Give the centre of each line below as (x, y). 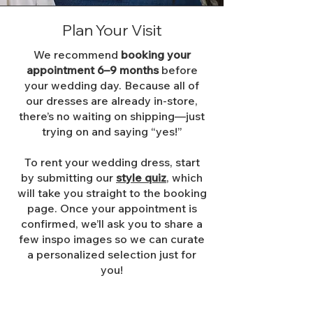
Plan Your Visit (112, 30)
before (178, 70)
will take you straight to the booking (112, 193)
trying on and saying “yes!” (112, 131)
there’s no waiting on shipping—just (112, 116)
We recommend (77, 54)
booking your (155, 54)
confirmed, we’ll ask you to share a (112, 224)
